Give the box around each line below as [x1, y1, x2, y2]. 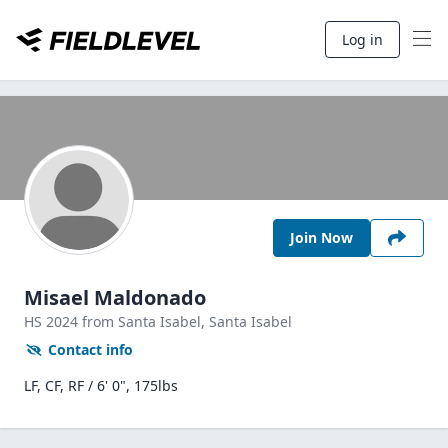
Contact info [48, 340, 133, 359]
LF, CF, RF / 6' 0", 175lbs [24, 376, 178, 395]
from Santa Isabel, [82, 312, 209, 331]
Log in [342, 30, 383, 49]
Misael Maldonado [24, 284, 206, 311]
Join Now [290, 228, 353, 247]
